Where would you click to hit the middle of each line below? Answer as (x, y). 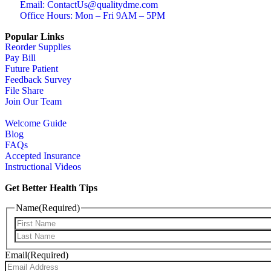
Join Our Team (33, 101)
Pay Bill (20, 58)
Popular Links (34, 37)
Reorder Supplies (38, 47)
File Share (24, 90)
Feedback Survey (38, 80)
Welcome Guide (36, 123)
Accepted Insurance (43, 156)
